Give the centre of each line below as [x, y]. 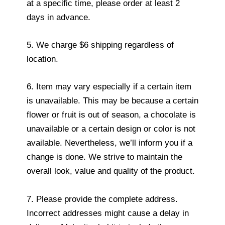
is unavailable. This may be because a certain [113, 101]
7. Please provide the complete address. [102, 199]
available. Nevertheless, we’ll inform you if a [109, 143]
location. [42, 59]
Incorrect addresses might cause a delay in [108, 213]
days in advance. [59, 17]
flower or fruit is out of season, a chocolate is [111, 115]
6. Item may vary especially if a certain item [109, 87]
